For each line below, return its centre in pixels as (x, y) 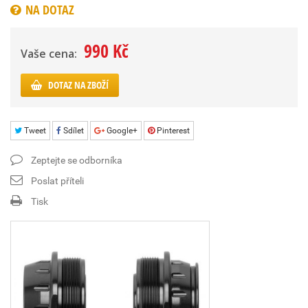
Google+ (121, 131)
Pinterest (172, 131)
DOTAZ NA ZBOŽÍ (78, 85)
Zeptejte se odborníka (77, 160)
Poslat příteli (57, 181)
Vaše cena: (49, 54)
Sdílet (73, 131)
